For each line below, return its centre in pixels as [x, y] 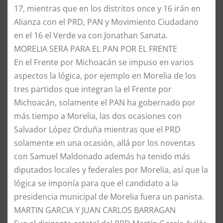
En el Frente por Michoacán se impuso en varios [104, 62]
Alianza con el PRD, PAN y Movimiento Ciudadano [106, 22]
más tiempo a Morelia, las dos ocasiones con [98, 116]
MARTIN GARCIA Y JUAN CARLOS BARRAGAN [95, 210]
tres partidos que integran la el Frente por [93, 89]
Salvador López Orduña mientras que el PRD [97, 129]
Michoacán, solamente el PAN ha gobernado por [105, 102]
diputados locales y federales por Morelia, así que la [111, 169]
